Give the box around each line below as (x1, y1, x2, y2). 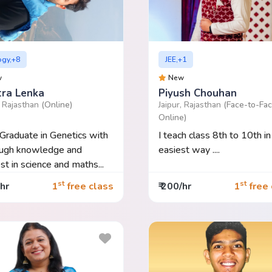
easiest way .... (158, 143, 220, 157)
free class (64, 180, 114, 194)
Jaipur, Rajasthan (158, 98, 223, 110)
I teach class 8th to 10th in (158, 128, 271, 142)
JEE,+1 (165, 54, 187, 64)
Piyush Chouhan (158, 86, 237, 100)
